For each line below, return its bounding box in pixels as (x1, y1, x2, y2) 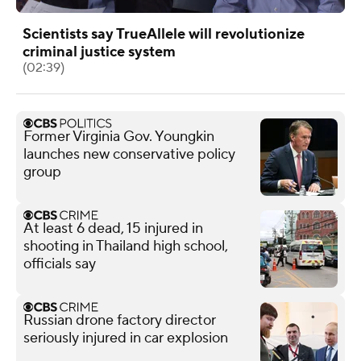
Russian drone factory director (23, 310, 216, 330)
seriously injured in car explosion (23, 328, 228, 347)
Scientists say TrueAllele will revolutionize (23, 24, 305, 44)
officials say (23, 254, 96, 273)
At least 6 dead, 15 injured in (23, 218, 203, 238)
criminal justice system (23, 42, 176, 61)
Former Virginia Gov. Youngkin (23, 127, 214, 146)
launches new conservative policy (23, 144, 235, 164)
